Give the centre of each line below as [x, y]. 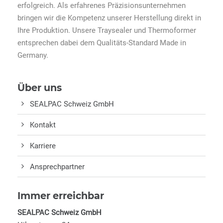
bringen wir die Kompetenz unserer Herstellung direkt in [109, 18]
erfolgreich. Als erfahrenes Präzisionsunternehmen [102, 5]
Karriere [43, 146]
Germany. [33, 55]
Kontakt [43, 125]
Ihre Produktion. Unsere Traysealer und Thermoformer [107, 30]
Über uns [40, 88]
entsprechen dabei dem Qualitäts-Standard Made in [102, 43]
